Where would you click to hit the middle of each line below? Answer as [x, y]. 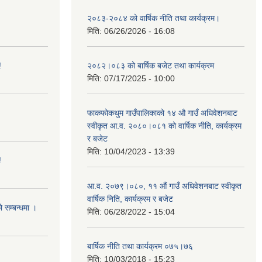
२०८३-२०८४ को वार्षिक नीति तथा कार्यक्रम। [154, 18]
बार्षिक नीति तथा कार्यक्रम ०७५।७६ [140, 246]
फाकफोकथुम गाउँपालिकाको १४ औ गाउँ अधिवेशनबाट [162, 113]
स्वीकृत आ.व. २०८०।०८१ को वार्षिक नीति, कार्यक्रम [164, 125]
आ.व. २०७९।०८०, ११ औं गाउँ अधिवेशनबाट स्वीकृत [164, 186]
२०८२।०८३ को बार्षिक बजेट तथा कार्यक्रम [151, 65]
